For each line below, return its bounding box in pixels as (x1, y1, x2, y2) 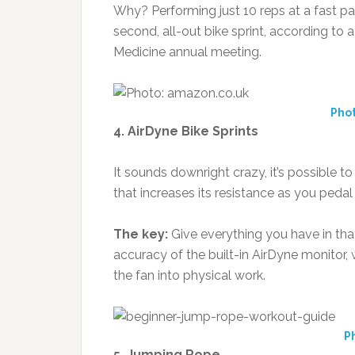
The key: (113, 227, 168, 242)
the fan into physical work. (113, 268, 265, 283)
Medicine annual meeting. (113, 44, 261, 59)
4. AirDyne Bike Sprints (113, 124, 258, 139)
